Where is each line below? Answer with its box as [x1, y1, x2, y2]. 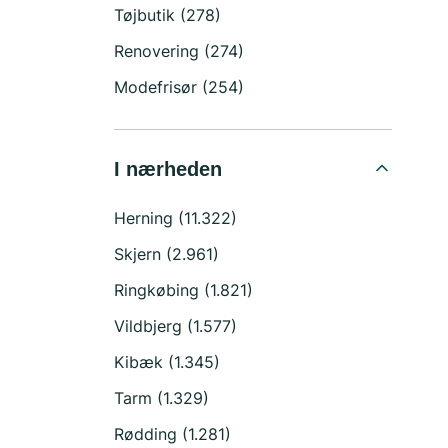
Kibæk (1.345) [114, 352, 220, 372]
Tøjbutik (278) [114, 5, 221, 25]
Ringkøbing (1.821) [114, 280, 253, 300]
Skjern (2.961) [114, 244, 219, 264]
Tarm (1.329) [114, 388, 209, 408]
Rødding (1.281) [114, 424, 231, 444]
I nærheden [114, 158, 222, 180]
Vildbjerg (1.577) [114, 316, 237, 336]
